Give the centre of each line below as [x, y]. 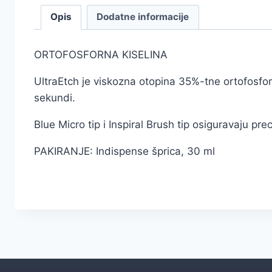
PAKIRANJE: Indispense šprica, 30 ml [124, 151]
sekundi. [55, 97]
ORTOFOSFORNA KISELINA [101, 54]
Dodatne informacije [143, 17]
